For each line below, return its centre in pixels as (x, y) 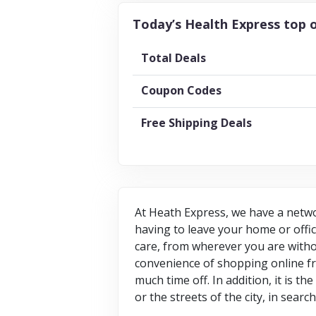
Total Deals (174, 57)
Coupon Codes (181, 90)
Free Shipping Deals (196, 122)
